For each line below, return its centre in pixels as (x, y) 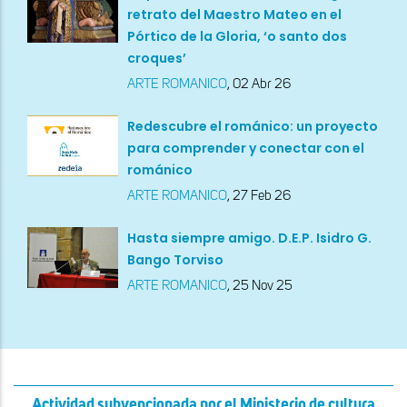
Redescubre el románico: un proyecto (253, 127)
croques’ (157, 59)
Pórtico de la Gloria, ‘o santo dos (237, 37)
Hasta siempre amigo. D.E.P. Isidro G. (249, 238)
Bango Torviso (175, 260)
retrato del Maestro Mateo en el (234, 15)
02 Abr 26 (262, 84)
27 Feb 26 (262, 196)
